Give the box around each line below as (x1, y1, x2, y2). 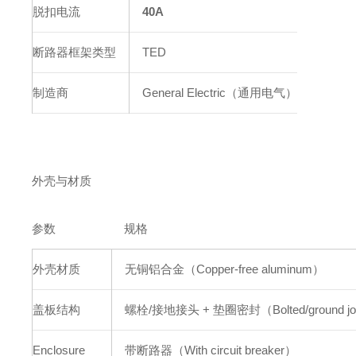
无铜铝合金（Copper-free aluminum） (125, 262, 325, 276)
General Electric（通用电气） (142, 86, 298, 99)
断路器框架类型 (33, 45, 117, 59)
